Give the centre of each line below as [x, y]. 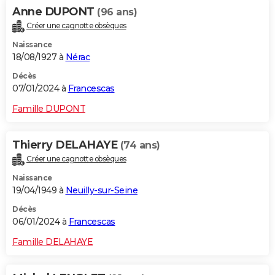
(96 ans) [117, 12]
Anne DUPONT [55, 11]
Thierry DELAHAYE [66, 145]
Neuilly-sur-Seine [101, 190]
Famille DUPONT [49, 108]
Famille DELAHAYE [52, 242]
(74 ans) [140, 145]
